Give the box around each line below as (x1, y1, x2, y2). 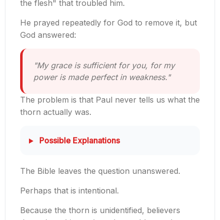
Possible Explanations (37, 136, 120, 146)
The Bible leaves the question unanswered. (20, 166, 180, 176)
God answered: (20, 30, 76, 40)
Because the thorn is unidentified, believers (20, 205, 180, 216)
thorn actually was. (20, 107, 91, 117)
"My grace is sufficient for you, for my (33, 60, 175, 71)
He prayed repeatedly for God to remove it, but (20, 18, 197, 28)
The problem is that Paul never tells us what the (20, 95, 200, 105)
